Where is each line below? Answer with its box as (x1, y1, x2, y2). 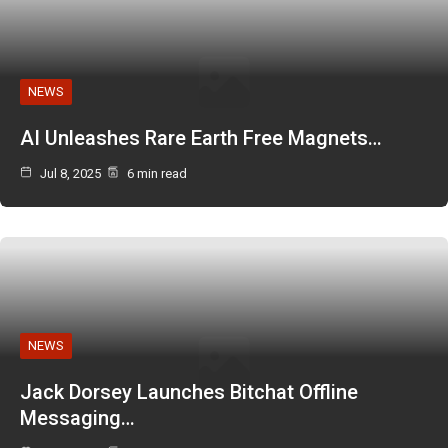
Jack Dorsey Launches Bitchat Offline (20, 379, 358, 404)
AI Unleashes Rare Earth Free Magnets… (20, 125, 382, 150)
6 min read (124, 165, 187, 181)
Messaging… (20, 405, 135, 430)
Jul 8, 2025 (37, 165, 101, 181)
